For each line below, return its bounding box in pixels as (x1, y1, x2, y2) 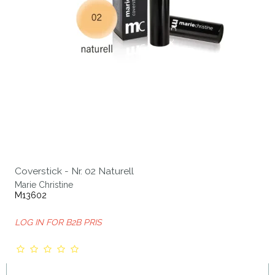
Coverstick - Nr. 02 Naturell (15, 165, 134, 177)
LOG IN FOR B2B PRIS (15, 217, 101, 228)
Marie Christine (15, 180, 73, 190)
